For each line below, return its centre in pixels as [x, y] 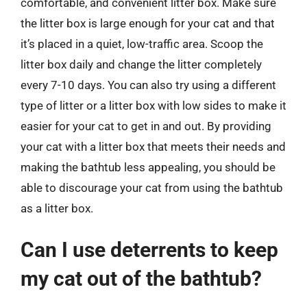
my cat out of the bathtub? [141, 279]
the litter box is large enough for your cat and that [148, 23]
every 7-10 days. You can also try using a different [148, 85]
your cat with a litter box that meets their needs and [153, 146]
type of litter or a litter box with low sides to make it [153, 105]
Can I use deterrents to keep [149, 250]
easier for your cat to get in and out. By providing [146, 126]
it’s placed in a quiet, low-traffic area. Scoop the [142, 44]
